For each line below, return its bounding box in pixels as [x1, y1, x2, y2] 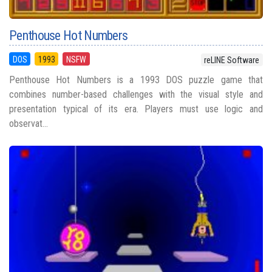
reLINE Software [204, 55, 260, 65]
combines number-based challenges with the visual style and [9, 88, 263, 100]
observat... [9, 117, 48, 129]
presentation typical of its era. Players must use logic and [9, 103, 263, 115]
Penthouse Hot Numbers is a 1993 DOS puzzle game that [9, 73, 263, 86]
